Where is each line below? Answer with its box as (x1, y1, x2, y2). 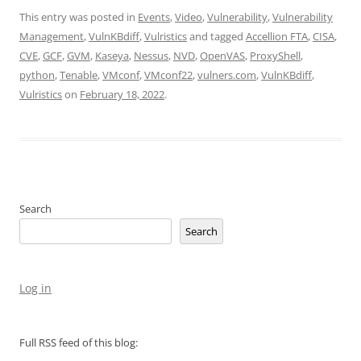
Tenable (60, 68, 98, 83)
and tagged (187, 29, 246, 44)
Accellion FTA (246, 29, 308, 44)
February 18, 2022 (80, 87, 164, 102)
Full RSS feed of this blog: (19, 335, 138, 351)
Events (138, 10, 170, 25)
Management (19, 29, 84, 44)
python (19, 68, 55, 83)
